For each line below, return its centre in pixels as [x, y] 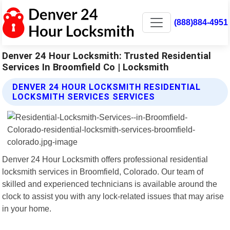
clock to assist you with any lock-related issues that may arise [113, 196]
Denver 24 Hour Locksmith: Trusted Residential [107, 55]
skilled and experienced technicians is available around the [110, 184]
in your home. [27, 208]
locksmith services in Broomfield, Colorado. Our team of [103, 171]
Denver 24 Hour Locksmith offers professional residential [105, 159]
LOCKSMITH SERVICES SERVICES [84, 97]
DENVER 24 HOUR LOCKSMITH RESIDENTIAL [107, 87]
